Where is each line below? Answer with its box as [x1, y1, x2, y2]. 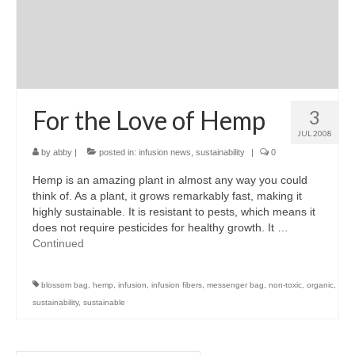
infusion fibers [151, 280, 202, 289]
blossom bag [41, 280, 88, 289]
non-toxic [269, 280, 302, 289]
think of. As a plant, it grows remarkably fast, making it [32, 189, 302, 202]
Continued [32, 236, 84, 250]
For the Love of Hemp [32, 104, 265, 136]
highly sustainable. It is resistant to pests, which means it [32, 204, 315, 218]
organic [307, 280, 334, 289]
